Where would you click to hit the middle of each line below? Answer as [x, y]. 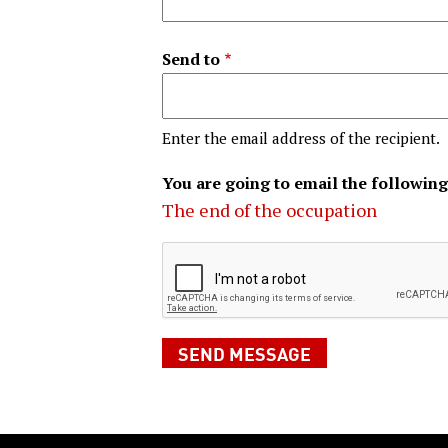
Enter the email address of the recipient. [301, 138]
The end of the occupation [269, 210]
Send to [191, 59]
